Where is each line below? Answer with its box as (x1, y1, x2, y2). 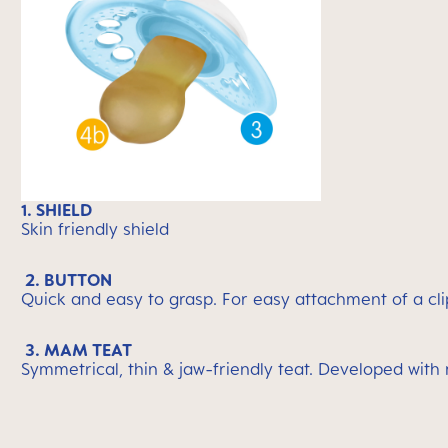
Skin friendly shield (21, 219, 169, 239)
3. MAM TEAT (25, 340, 132, 360)
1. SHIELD (21, 200, 92, 220)
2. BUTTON (25, 270, 112, 290)
